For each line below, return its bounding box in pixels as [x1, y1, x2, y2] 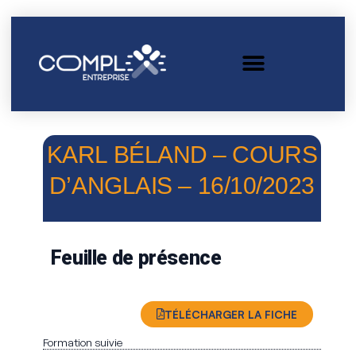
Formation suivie [42, 335, 122, 349]
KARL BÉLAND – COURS [46, 141, 318, 168]
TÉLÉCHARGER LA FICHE [164, 307, 298, 321]
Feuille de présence [50, 246, 222, 270]
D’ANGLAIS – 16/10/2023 [48, 172, 315, 199]
